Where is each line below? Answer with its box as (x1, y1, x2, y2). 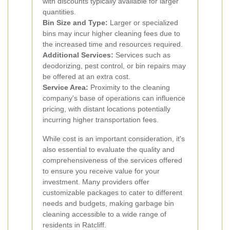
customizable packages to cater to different (43, 188, 182, 197)
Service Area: (43, 83, 88, 91)
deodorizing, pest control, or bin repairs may (43, 62, 186, 70)
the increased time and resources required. (43, 40, 183, 48)
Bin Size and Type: (43, 18, 108, 27)
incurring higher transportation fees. (43, 116, 159, 124)
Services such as (113, 51, 170, 59)
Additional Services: (43, 51, 113, 59)
